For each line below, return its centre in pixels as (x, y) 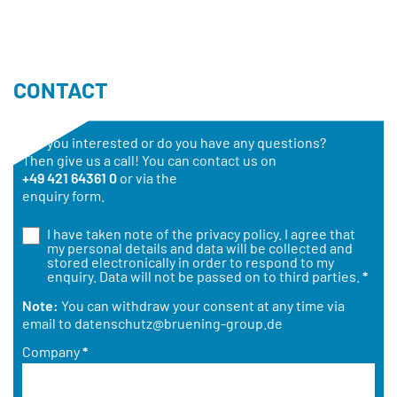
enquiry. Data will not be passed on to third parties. (204, 276)
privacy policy (237, 233)
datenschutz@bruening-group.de (179, 323)
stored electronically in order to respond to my (190, 261)
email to (48, 323)
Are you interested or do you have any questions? (174, 143)
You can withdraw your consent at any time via (202, 305)
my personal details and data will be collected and (199, 247)
